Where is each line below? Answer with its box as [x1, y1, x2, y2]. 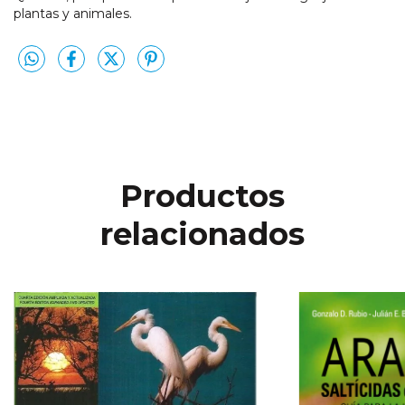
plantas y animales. [14, 5, 132, 23]
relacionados [100, 214, 305, 253]
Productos [120, 176, 285, 215]
